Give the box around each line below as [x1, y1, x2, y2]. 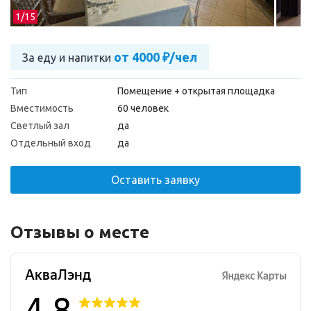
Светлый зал [10, 120, 69, 131]
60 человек [117, 103, 169, 114]
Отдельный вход [10, 137, 91, 149]
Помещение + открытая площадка [117, 85, 275, 96]
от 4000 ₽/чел [114, 50, 197, 64]
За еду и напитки [22, 51, 114, 64]
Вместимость [10, 103, 74, 114]
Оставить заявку [111, 174, 200, 186]
